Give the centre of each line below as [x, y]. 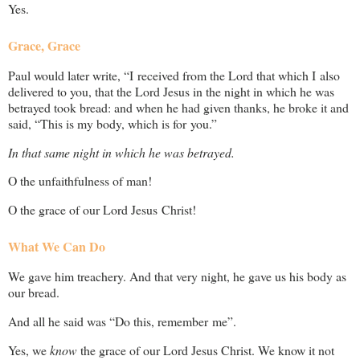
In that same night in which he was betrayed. [121, 152]
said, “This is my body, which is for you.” [112, 123]
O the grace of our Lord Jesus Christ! [102, 210]
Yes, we [29, 350]
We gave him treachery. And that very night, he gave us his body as [177, 276]
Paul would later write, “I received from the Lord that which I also [174, 75]
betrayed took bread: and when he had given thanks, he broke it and [178, 107]
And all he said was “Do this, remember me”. [122, 321]
